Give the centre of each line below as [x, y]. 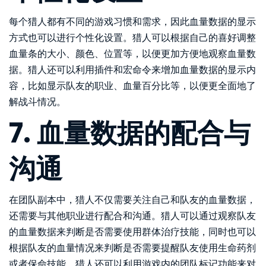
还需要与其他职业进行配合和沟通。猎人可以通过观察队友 [132, 216]
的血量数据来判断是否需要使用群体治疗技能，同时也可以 [132, 232]
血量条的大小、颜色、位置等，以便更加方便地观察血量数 [132, 53]
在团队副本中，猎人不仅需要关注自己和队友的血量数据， [132, 199]
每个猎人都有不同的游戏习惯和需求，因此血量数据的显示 [132, 21]
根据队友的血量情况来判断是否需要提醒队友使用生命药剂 [132, 248]
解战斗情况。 [37, 102]
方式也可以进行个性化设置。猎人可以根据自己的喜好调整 [132, 37]
